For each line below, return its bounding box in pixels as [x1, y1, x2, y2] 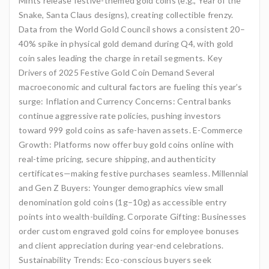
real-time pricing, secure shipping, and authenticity [19, 154, 216, 164]
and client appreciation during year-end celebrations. [19, 240, 224, 250]
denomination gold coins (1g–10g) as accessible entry [19, 197, 226, 207]
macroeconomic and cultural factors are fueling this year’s [19, 82, 243, 92]
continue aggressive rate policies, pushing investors [19, 110, 221, 121]
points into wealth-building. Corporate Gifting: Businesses [19, 211, 247, 222]
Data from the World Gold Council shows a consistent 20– [19, 24, 245, 34]
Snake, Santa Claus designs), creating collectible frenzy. [19, 10, 234, 20]
